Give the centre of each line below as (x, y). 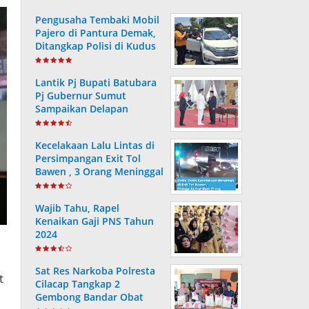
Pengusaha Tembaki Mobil (97, 20)
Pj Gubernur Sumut (81, 96)
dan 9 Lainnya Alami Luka (96, 185)
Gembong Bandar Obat (89, 297)
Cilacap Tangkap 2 (78, 284)
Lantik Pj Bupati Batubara (96, 82)
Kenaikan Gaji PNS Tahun (94, 221)
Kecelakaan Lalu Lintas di (95, 145)
